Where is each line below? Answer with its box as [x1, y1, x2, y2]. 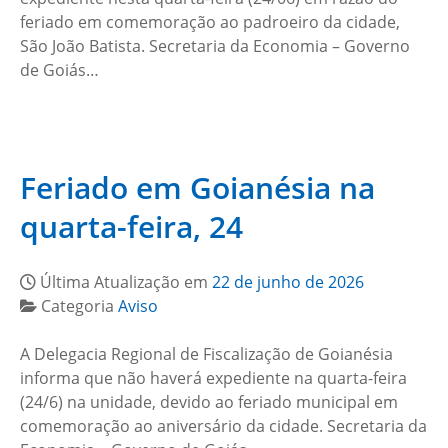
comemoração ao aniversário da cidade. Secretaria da [20, 415, 427, 437]
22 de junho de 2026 [212, 271, 364, 293]
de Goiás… [20, 59, 99, 81]
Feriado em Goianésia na [20, 167, 375, 208]
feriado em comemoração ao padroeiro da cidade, [20, 11, 400, 33]
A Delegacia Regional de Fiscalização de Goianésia [20, 343, 393, 365]
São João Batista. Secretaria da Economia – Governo [20, 35, 410, 57]
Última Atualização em [40, 271, 212, 293]
